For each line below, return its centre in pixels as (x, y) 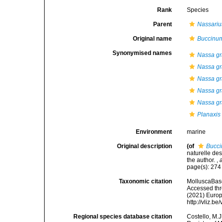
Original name (153, 39)
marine (196, 132)
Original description (145, 146)
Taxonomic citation (146, 181)
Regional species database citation (123, 217)
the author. (202, 160)
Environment (154, 132)
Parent (163, 24)
